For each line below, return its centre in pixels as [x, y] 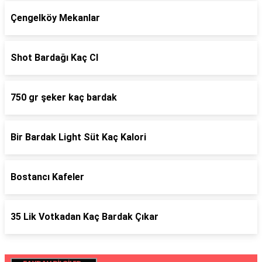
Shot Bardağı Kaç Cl [54, 58]
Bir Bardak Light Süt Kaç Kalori [78, 137]
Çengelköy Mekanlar [55, 18]
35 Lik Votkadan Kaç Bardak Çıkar [85, 217]
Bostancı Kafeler [47, 177]
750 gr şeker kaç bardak [64, 97]
